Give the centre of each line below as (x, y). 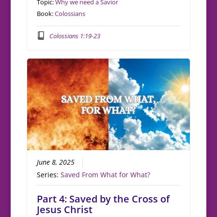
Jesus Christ (65, 209)
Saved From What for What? (106, 175)
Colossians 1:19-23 (75, 36)
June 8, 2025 (56, 162)
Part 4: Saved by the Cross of (103, 199)
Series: (49, 175)
